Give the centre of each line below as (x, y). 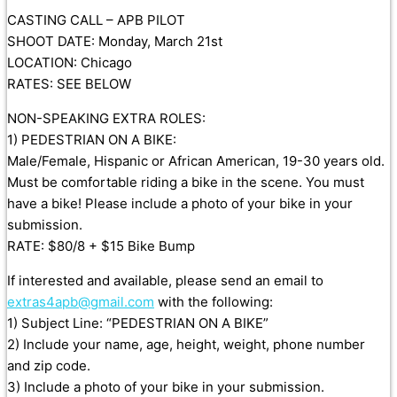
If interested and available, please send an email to (165, 281)
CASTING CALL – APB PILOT (96, 20)
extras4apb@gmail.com (81, 302)
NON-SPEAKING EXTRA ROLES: (106, 119)
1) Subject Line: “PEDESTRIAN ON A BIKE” (138, 323)
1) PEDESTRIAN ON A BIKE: (92, 140)
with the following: (214, 302)
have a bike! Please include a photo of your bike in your (180, 204)
